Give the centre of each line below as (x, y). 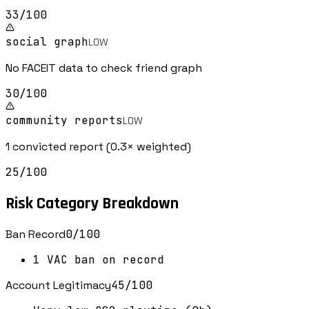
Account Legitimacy (58, 286)
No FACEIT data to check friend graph (104, 68)
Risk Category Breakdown (92, 203)
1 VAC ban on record (99, 260)
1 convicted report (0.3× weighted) (98, 146)
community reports (64, 120)
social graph (47, 41)
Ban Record (36, 235)
